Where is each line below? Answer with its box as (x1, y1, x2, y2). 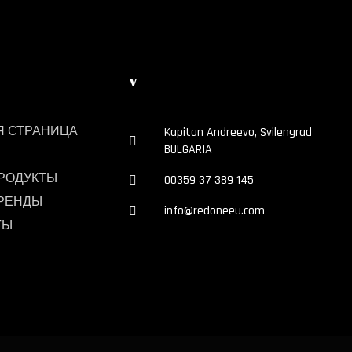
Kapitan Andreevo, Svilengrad (164, 124, 313, 141)
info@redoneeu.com (164, 203, 266, 219)
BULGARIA (164, 141, 213, 158)
